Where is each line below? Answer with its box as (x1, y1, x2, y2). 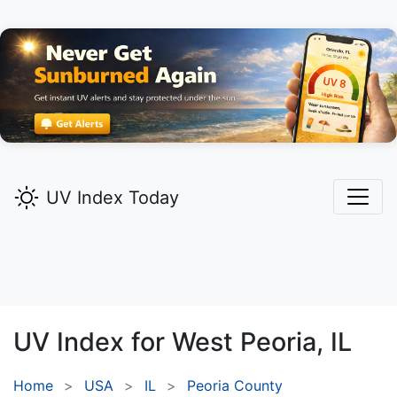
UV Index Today (46, 187, 179, 209)
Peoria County (187, 377, 283, 395)
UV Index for (13, 326, 172, 358)
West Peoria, (172, 326, 323, 358)
